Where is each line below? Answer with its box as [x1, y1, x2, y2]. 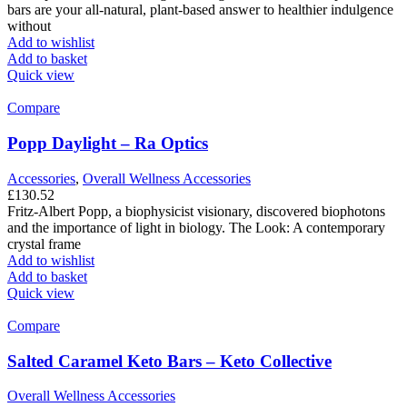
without [7, 18, 51, 35]
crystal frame [7, 235, 81, 252]
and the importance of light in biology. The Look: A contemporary [7, 219, 385, 235]
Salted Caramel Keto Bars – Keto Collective [7, 351, 332, 371]
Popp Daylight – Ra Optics [7, 134, 208, 154]
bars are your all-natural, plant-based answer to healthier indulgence [7, 2, 393, 18]
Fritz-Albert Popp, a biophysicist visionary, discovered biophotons [7, 203, 385, 219]
